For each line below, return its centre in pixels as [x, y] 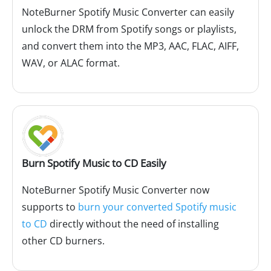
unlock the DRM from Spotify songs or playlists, [129, 29]
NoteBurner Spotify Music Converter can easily [128, 12]
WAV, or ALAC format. [71, 63]
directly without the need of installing [133, 224]
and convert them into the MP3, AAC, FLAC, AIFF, [130, 46]
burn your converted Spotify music [157, 207]
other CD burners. [63, 241]
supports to [50, 207]
